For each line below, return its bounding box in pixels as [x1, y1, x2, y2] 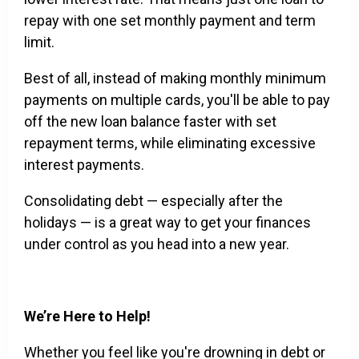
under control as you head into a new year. [24, 236, 289, 253]
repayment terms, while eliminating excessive [24, 135, 316, 152]
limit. [24, 34, 54, 51]
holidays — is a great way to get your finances [24, 214, 311, 232]
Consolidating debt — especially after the [24, 192, 283, 210]
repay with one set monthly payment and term [24, 12, 316, 30]
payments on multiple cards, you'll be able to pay [24, 91, 330, 109]
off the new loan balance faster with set [24, 113, 276, 131]
